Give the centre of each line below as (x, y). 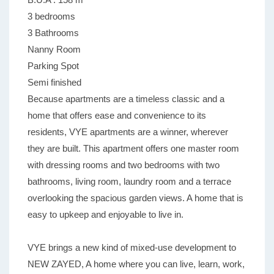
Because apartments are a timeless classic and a (126, 99)
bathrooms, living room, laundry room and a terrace (129, 182)
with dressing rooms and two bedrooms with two (124, 165)
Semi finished (54, 83)
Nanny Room (54, 50)
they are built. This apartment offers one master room (133, 149)
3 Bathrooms (53, 33)
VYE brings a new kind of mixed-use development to (132, 248)
